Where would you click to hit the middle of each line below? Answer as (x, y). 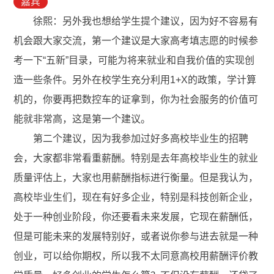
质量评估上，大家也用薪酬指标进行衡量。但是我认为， (136, 178)
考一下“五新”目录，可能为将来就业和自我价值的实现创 (134, 61)
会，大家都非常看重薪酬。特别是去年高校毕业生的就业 (136, 158)
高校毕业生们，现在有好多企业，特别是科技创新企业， (136, 198)
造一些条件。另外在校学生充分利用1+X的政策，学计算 (135, 80)
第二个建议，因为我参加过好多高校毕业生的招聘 (131, 139)
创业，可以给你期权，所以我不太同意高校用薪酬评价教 (136, 256)
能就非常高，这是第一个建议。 (82, 119)
